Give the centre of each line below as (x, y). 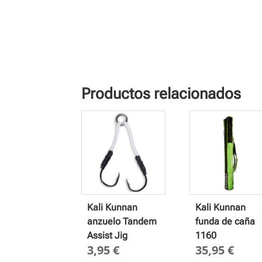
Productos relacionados (161, 93)
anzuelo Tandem (122, 221)
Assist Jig (108, 235)
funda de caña (225, 221)
